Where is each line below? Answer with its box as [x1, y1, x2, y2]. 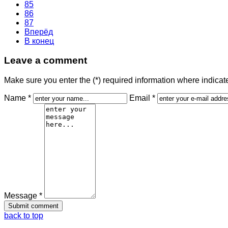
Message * [4, 191, 42, 201]
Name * [4, 94, 31, 103]
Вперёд [24, 27, 53, 36]
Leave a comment [4, 55, 87, 66]
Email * [129, 94, 155, 103]
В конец [24, 36, 54, 45]
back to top [4, 211, 43, 220]
